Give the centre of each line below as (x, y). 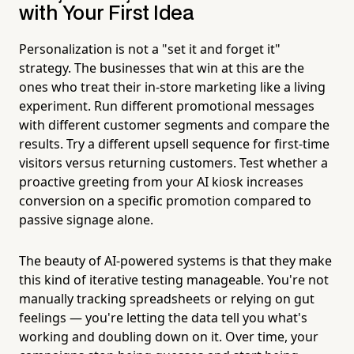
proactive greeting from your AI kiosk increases (161, 181)
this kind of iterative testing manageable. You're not (174, 279)
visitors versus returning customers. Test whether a (173, 162)
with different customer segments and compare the (174, 124)
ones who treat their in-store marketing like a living (172, 87)
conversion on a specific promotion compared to (165, 200)
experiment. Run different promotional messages (167, 105)
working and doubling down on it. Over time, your (169, 336)
